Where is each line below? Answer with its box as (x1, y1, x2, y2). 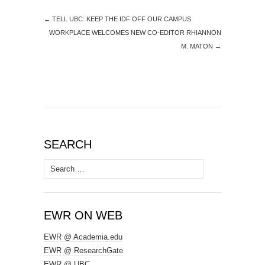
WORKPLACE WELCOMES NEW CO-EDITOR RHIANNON (49, 29, 221, 36)
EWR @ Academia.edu (44, 232, 122, 241)
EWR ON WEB (44, 209, 122, 222)
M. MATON (181, 43, 215, 50)
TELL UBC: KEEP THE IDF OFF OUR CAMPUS (50, 15, 191, 22)
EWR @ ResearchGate (44, 246, 123, 255)
